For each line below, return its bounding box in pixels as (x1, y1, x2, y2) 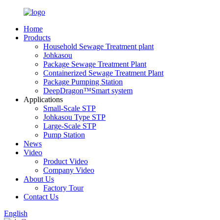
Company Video (43, 166, 94, 174)
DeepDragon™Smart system (43, 86, 133, 95)
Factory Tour (43, 184, 83, 192)
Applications (24, 95, 63, 104)
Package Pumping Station (43, 78, 123, 86)
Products (24, 33, 51, 42)
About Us (24, 175, 54, 183)
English (4, 209, 27, 218)
